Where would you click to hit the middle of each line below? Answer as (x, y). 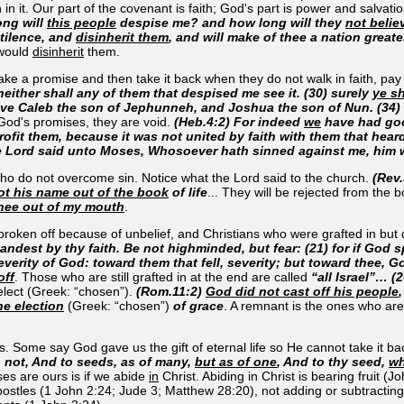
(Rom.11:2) (171, 291)
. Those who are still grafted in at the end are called (163, 276)
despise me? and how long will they (231, 22)
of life (188, 192)
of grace (198, 305)
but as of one (236, 361)
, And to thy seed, (333, 361)
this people (82, 22)
